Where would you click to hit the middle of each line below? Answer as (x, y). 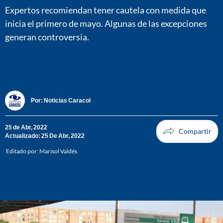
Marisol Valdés (58, 151)
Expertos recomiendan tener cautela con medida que (106, 10)
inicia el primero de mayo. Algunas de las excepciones (106, 23)
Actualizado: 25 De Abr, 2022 (45, 135)
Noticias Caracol (67, 101)
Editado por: (23, 151)
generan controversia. (47, 37)
